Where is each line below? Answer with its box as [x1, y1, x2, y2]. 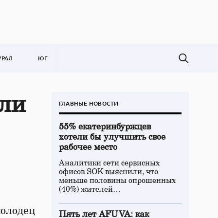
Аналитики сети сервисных [59, 159, 160, 167]
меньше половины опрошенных [59, 177, 176, 184]
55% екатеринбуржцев [59, 123, 151, 131]
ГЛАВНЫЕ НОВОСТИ [59, 99, 119, 108]
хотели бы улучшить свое [59, 133, 165, 142]
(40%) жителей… [59, 185, 121, 193]
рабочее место [59, 143, 117, 152]
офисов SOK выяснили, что [59, 168, 158, 176]
